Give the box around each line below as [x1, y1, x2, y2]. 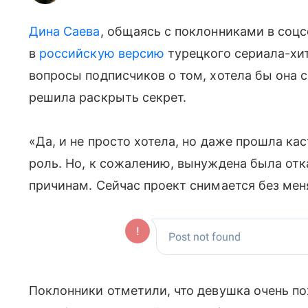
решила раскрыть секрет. [29, 90, 187, 104]
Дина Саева [29, 24, 100, 38]
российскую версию [39, 46, 165, 60]
